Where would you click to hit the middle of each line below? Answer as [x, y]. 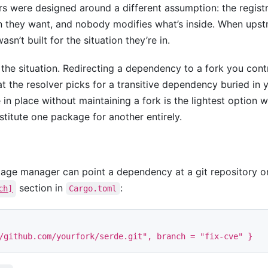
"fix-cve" [221, 236]
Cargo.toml [93, 188]
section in [41, 188]
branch [171, 236]
